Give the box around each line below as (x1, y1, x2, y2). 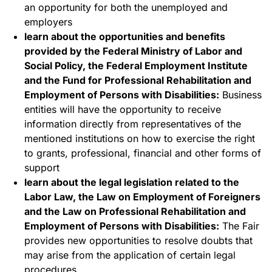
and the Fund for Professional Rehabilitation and (24, 73, 251, 86)
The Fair (219, 219, 259, 232)
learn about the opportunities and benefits (24, 30, 225, 42)
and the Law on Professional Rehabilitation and (24, 205, 246, 217)
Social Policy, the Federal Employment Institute (24, 59, 248, 72)
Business (219, 88, 262, 101)
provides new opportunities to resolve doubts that (24, 234, 253, 246)
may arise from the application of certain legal (24, 248, 236, 261)
